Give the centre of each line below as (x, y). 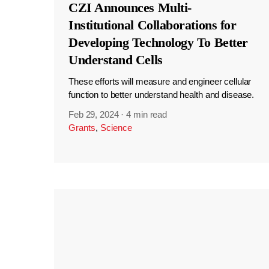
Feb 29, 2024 (93, 115)
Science (116, 128)
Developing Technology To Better (158, 42)
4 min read (147, 115)
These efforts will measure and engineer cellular (160, 81)
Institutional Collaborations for (152, 25)
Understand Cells (115, 59)
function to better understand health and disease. (161, 94)
